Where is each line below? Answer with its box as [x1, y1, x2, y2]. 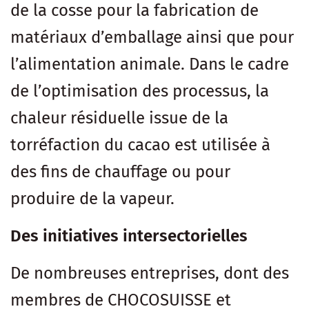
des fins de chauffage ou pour [10, 161, 230, 181]
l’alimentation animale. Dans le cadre [10, 54, 289, 74]
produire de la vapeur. [10, 188, 175, 208]
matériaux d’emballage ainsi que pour [10, 27, 294, 47]
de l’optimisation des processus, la [10, 81, 269, 101]
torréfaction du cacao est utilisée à [10, 134, 270, 154]
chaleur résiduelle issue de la [10, 108, 228, 128]
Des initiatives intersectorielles [10, 226, 248, 246]
